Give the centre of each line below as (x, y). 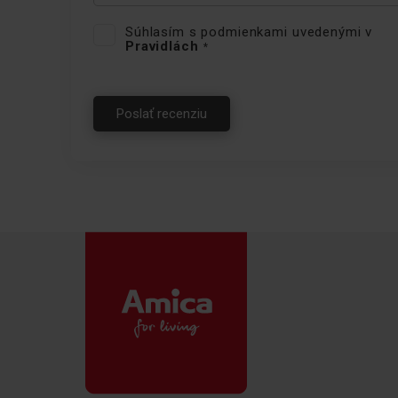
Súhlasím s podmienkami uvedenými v (249, 32)
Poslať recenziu (162, 113)
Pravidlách (162, 46)
